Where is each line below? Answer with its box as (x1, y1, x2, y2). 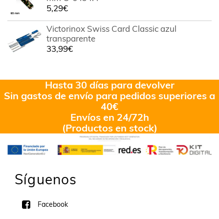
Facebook (38, 200, 68, 209)
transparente (46, 33, 95, 44)
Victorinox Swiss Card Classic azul (46, 23, 176, 34)
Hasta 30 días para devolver (44, 79, 175, 91)
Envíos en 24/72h (70, 111, 149, 123)
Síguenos (15, 171, 77, 188)
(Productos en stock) (62, 122, 157, 134)
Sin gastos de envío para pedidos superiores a (4, 89, 215, 102)
